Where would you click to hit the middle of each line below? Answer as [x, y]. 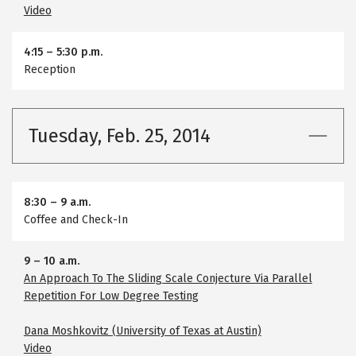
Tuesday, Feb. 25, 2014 [120, 136]
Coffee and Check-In [75, 220]
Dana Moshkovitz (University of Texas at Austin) [142, 331]
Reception [49, 69]
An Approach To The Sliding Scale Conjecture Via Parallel [168, 278]
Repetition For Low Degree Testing [111, 296]
